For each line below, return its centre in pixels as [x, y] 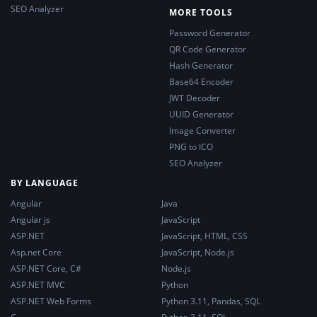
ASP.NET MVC [38, 284]
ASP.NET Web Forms [51, 301]
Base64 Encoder [201, 81]
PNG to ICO [191, 146]
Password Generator [210, 33]
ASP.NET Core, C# [46, 268]
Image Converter [202, 130]
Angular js [30, 219]
